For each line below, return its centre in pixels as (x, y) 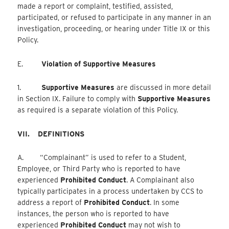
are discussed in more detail (163, 88)
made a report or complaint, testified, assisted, (95, 6)
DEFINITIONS (61, 134)
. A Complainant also (161, 180)
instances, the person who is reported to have (94, 214)
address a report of (51, 203)
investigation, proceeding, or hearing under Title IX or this (114, 29)
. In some (165, 203)
